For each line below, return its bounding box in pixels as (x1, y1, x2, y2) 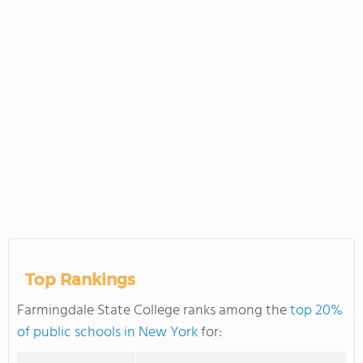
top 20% (290, 299, 343, 322)
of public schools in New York (17, 321, 198, 344)
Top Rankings (25, 270, 135, 289)
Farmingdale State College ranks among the (17, 299, 290, 322)
